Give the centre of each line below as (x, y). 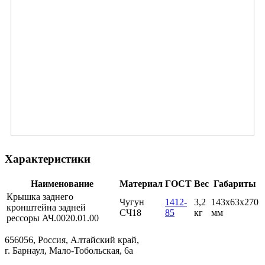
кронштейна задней (46, 207)
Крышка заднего (40, 196)
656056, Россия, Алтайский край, (72, 240)
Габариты (235, 183)
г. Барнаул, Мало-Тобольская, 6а (69, 250)
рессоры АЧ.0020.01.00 (53, 218)
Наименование (62, 183)
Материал (141, 183)
